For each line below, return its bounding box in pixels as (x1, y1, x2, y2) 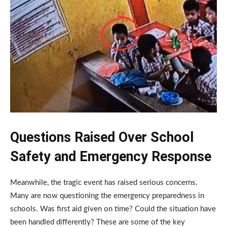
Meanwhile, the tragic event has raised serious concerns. (10, 179, 198, 187)
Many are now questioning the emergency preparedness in (10, 192, 204, 200)
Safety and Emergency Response (10, 148, 211, 165)
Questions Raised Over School (10, 129, 194, 146)
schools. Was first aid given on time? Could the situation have (10, 205, 216, 213)
